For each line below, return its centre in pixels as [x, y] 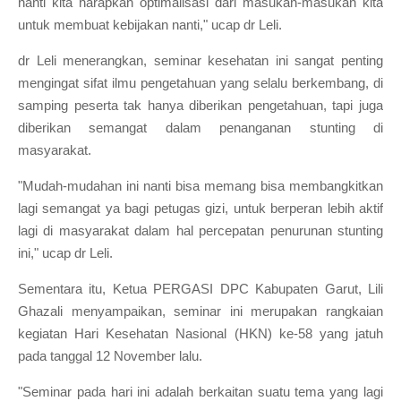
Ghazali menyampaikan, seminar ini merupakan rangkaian [200, 311]
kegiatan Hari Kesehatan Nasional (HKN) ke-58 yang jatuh [200, 333]
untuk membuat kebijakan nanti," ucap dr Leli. [150, 25]
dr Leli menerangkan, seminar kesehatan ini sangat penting [200, 60]
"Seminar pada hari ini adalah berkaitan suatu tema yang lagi [200, 392]
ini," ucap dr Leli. [65, 253]
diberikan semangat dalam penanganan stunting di [200, 128]
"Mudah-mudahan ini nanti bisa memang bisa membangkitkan [200, 186]
